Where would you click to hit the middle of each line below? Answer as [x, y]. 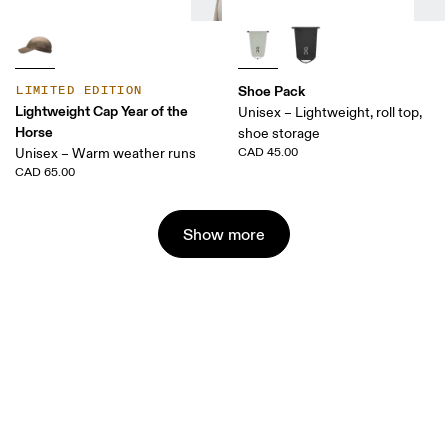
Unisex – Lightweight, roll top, [330, 113]
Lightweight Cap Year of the [102, 111]
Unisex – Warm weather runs [106, 154]
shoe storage [279, 134]
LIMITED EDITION [79, 91]
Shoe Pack [271, 91]
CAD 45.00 [268, 153]
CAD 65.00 [45, 173]
